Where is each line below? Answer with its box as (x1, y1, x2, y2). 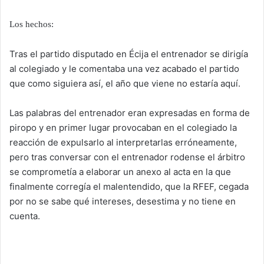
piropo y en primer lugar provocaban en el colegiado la (9, 122, 237, 133)
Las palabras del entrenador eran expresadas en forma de (9, 107, 250, 118)
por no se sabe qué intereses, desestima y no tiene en (9, 196, 236, 207)
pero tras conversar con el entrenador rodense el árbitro (9, 151, 245, 163)
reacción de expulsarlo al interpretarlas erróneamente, (9, 137, 237, 148)
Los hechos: (9, 19, 54, 29)
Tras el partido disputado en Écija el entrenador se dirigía (9, 48, 248, 60)
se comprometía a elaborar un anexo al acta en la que (9, 166, 231, 177)
